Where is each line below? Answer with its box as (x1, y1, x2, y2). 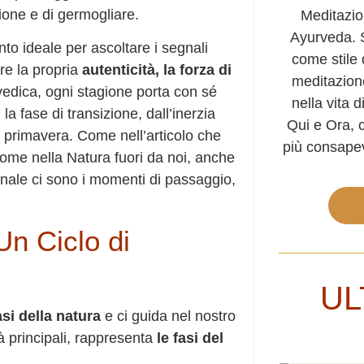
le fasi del (157, 330, 223, 347)
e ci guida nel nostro (101, 308, 236, 325)
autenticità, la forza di (78, 61, 232, 78)
